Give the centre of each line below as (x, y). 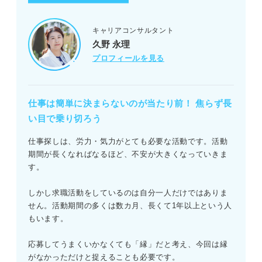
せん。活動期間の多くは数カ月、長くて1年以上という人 (130, 206)
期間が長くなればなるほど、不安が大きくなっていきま (128, 154)
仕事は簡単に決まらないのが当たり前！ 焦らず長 (130, 104)
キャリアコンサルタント (133, 30)
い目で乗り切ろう (65, 119)
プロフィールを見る (128, 58)
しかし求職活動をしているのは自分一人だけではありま (128, 193)
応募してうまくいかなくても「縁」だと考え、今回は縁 (128, 244)
